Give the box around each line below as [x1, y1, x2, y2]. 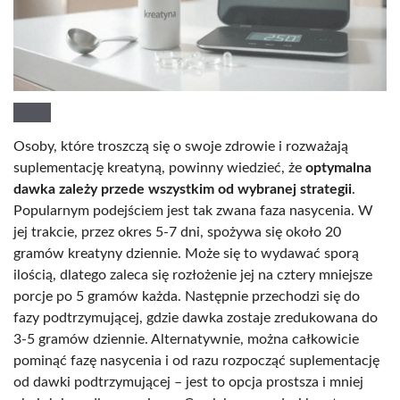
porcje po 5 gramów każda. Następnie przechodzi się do [13, 288, 360, 304]
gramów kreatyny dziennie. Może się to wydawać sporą [13, 246, 359, 261]
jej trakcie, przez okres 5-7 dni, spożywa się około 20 [13, 224, 341, 239]
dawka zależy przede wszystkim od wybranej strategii [13, 181, 352, 196]
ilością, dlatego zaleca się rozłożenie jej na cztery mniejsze [13, 267, 372, 282]
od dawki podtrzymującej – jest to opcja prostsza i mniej [13, 374, 363, 389]
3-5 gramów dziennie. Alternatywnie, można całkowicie [13, 331, 359, 346]
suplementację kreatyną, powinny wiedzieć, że [13, 160, 305, 175]
